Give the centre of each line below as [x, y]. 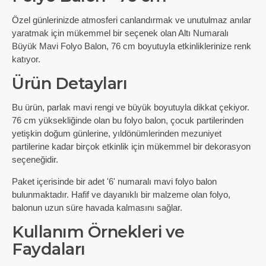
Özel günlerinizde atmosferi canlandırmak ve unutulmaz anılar [132, 20]
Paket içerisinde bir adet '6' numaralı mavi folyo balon [114, 181]
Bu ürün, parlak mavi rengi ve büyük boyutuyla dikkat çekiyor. [131, 107]
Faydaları [49, 249]
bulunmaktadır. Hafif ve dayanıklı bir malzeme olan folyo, [121, 194]
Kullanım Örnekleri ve [98, 232]
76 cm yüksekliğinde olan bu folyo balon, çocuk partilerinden [128, 120]
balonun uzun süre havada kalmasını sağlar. [97, 208]
